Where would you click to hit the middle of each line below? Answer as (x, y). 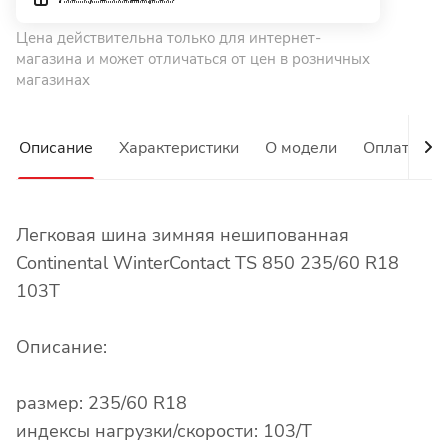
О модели (301, 148)
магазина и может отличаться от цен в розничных (193, 59)
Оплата (390, 148)
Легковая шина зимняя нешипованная (182, 235)
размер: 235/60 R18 (101, 403)
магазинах (53, 80)
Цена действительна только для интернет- (168, 38)
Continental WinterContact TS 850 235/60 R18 (207, 263)
